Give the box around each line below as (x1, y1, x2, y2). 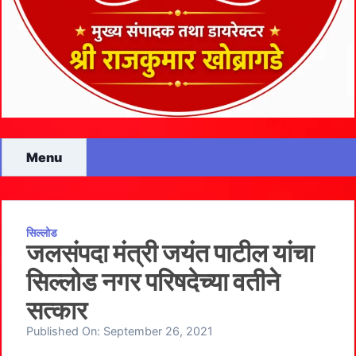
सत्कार (26, 295, 87, 326)
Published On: (26, 324, 103, 338)
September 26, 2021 (103, 324, 213, 338)
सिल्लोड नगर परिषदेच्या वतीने (26, 266, 280, 297)
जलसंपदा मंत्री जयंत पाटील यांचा (26, 238, 314, 269)
